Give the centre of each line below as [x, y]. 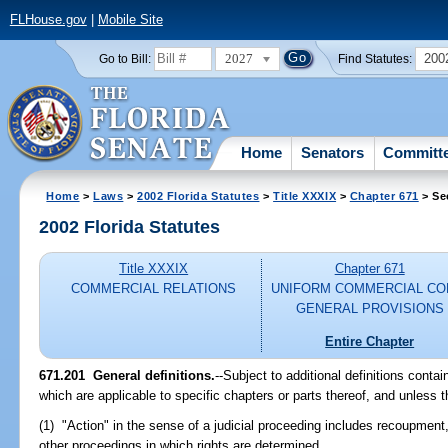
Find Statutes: [375, 58]
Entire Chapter [370, 341]
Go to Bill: [124, 58]
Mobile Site [130, 20]
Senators [333, 152]
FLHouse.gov [48, 20]
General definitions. [150, 375]
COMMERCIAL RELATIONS [154, 289]
